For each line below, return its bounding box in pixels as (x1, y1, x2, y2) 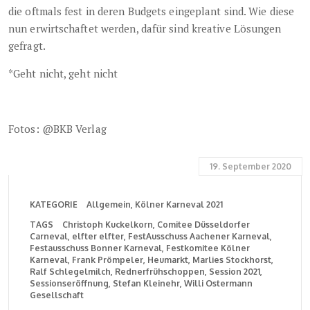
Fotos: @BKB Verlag (8, 122, 107, 136)
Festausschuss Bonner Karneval (30, 243, 162, 254)
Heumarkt (147, 255, 188, 266)
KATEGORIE (30, 199, 77, 210)
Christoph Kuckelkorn (62, 219, 153, 230)
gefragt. (8, 39, 46, 53)
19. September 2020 (210, 161, 291, 172)
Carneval (30, 231, 68, 242)
